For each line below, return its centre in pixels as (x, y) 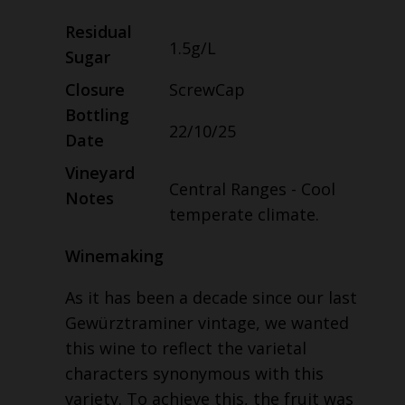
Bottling (97, 115)
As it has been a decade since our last (211, 298)
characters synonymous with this (194, 374)
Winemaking (114, 256)
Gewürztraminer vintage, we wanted (207, 323)
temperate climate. (244, 215)
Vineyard (100, 173)
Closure (95, 90)
